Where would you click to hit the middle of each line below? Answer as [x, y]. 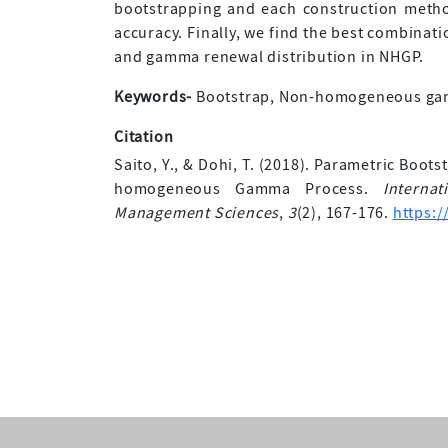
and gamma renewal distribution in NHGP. [269, 56]
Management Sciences [197, 212]
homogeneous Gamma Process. [248, 188]
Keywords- [153, 96]
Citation [144, 136]
